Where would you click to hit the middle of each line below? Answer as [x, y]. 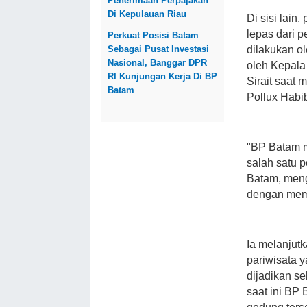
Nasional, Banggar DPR [157, 63]
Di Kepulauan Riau [147, 14]
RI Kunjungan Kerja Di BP [162, 76]
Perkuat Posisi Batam [153, 35]
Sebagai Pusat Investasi [158, 49]
